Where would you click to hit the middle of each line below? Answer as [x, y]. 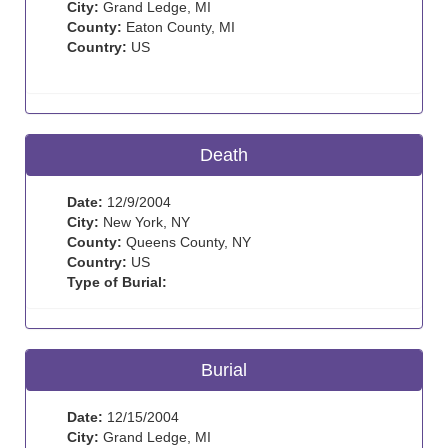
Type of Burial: [117, 282]
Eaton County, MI [178, 27]
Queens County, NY [186, 242]
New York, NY [144, 222]
